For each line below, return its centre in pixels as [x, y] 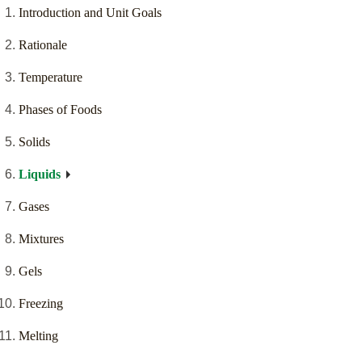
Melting [38, 336]
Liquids [40, 175]
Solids [34, 142]
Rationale [43, 45]
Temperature [51, 78]
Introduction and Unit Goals [90, 13]
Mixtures [41, 239]
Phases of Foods [60, 110]
